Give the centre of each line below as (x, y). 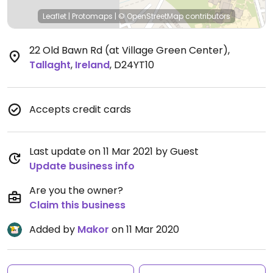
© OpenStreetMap (151, 16)
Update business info (82, 166)
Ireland (92, 65)
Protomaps (92, 16)
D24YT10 (134, 65)
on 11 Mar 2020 (144, 229)
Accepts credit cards (80, 109)
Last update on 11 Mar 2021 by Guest (114, 151)
